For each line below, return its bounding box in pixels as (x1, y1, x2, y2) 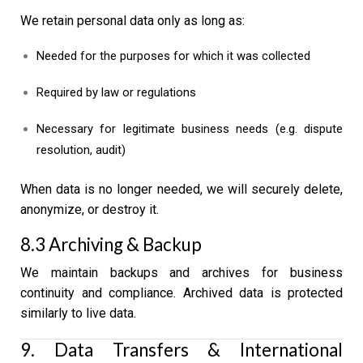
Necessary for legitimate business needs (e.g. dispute (36, 121, 343, 136)
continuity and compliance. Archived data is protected (20, 285, 343, 301)
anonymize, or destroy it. (20, 201, 159, 217)
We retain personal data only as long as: (20, 12, 245, 28)
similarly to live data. (20, 305, 136, 322)
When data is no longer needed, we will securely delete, (20, 181, 343, 197)
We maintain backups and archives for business (20, 265, 343, 281)
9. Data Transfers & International (20, 338, 343, 361)
